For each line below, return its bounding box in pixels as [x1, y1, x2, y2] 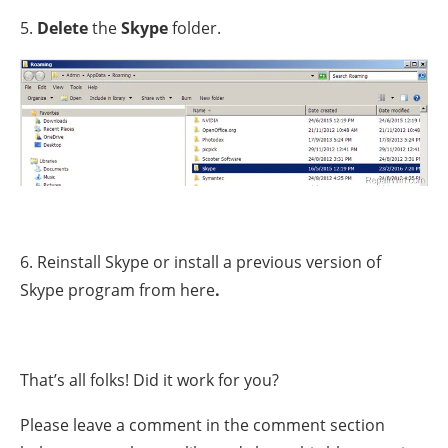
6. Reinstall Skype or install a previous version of [20, 250, 381, 273]
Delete [37, 17, 88, 40]
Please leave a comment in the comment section [20, 413, 385, 436]
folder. [168, 17, 221, 40]
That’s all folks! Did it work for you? [20, 368, 279, 391]
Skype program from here [20, 278, 215, 301]
